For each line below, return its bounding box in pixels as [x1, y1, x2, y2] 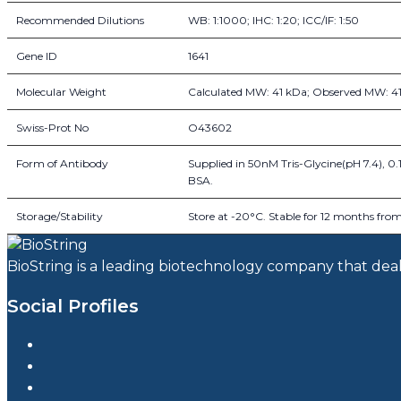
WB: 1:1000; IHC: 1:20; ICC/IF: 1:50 [188, 13, 359, 28]
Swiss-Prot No [16, 121, 89, 135]
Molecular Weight [16, 85, 107, 99]
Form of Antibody [16, 157, 108, 171]
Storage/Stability [16, 209, 103, 224]
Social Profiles [7, 295, 139, 318]
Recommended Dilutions [16, 13, 144, 28]
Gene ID [16, 49, 57, 64]
